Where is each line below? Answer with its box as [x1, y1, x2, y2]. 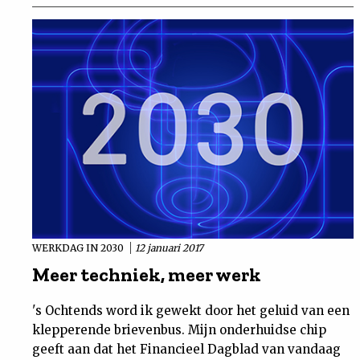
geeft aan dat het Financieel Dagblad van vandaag [32, 342, 341, 358]
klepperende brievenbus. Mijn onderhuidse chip [32, 322, 326, 338]
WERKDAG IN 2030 [32, 242, 126, 255]
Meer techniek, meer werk [32, 263, 261, 287]
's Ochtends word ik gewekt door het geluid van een [32, 303, 350, 319]
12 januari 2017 [135, 242, 203, 255]
